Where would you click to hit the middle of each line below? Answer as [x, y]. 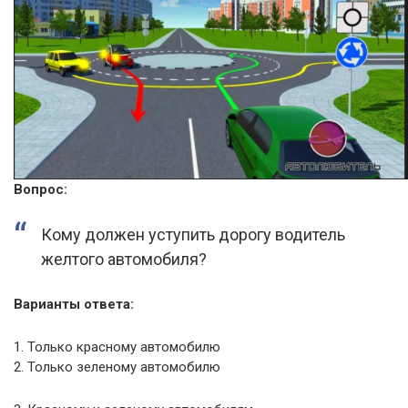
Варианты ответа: [74, 305]
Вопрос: [41, 190]
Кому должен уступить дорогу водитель [193, 235]
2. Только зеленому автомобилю [117, 367]
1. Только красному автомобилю [117, 347]
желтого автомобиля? [124, 260]
